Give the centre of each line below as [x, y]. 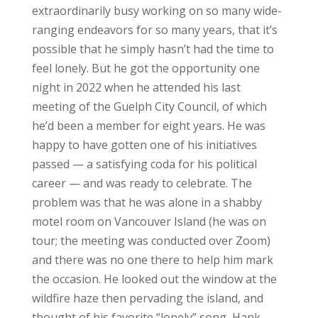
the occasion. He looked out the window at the [154, 279]
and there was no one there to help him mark [152, 259]
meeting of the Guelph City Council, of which [149, 106]
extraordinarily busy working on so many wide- [157, 10]
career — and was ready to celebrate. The [142, 183]
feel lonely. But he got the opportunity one [146, 68]
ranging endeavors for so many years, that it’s [154, 29]
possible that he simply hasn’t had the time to [153, 49]
